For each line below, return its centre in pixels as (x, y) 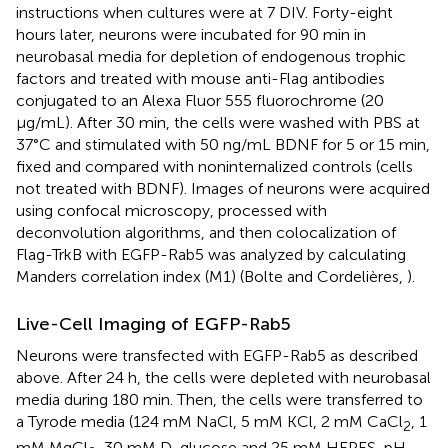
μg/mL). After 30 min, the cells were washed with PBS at (218, 122)
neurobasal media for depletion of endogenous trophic (211, 56)
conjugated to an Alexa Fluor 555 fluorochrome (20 (200, 100)
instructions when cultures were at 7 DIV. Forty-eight (204, 12)
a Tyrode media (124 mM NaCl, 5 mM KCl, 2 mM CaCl (209, 421)
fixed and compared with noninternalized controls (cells (214, 166)
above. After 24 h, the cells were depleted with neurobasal (223, 377)
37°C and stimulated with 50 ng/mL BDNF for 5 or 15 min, (223, 144)
